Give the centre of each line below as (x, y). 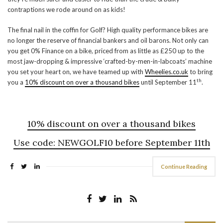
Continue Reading (184, 167)
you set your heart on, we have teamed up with (76, 72)
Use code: (35, 143)
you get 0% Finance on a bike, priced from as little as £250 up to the (106, 51)
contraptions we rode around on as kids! (66, 9)
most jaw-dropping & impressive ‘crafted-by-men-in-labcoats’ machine (110, 61)
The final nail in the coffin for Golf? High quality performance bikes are (108, 30)
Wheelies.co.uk (167, 72)
